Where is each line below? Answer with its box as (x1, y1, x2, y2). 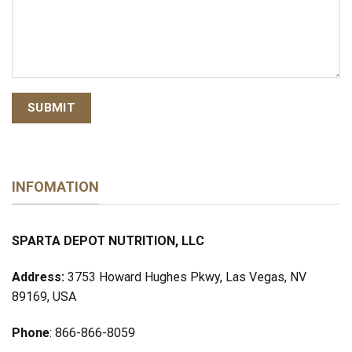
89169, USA (12, 288, 76, 304)
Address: (12, 269, 68, 284)
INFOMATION (12, 178, 99, 195)
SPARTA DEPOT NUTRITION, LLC (12, 233, 204, 249)
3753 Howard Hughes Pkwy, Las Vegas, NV (68, 269, 306, 284)
